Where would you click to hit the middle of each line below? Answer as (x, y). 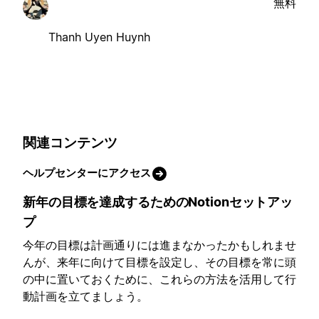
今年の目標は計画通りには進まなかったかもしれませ (159, 245)
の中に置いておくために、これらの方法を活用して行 (159, 279)
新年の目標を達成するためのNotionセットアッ (158, 202)
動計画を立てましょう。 (85, 297)
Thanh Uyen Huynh (99, 37)
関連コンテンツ (70, 142)
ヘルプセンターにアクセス (87, 173)
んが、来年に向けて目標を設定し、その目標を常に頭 (159, 262)
